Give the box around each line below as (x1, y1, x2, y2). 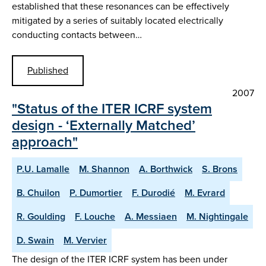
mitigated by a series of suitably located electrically (12, 14, 223, 28)
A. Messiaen (125, 209, 177, 223)
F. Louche (75, 209, 115, 223)
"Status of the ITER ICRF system (12, 97, 212, 119)
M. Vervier (64, 233, 107, 247)
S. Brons (202, 161, 237, 176)
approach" (12, 131, 78, 153)
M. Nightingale (186, 209, 248, 223)
